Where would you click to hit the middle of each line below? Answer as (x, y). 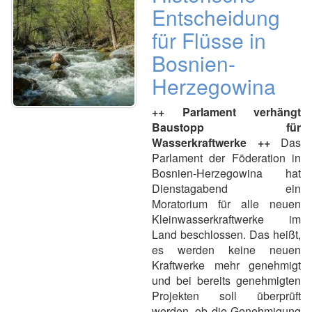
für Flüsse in (209, 40)
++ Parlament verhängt (226, 112)
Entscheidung (216, 17)
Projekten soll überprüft (226, 296)
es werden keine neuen (226, 250)
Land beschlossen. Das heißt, (226, 234)
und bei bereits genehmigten (226, 280)
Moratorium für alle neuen (226, 204)
